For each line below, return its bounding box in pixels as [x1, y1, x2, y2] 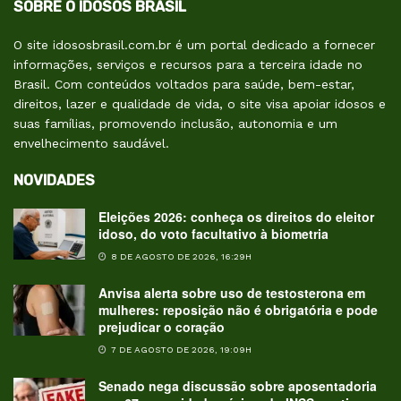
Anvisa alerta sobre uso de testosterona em [98, 283, 365, 302]
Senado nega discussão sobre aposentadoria [98, 376, 377, 395]
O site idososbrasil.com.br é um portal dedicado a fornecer [13, 37, 375, 52]
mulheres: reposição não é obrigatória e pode [98, 300, 378, 319]
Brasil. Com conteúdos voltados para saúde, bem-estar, [13, 76, 354, 91]
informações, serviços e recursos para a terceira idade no [13, 56, 363, 72]
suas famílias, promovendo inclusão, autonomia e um [13, 115, 337, 131]
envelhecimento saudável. [13, 135, 169, 150]
